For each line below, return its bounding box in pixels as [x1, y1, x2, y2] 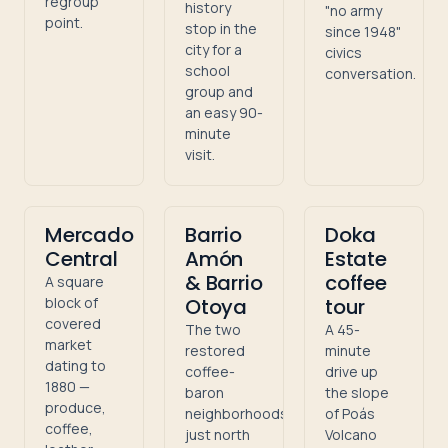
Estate [325, 245, 387, 273]
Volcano [325, 425, 377, 444]
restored [185, 341, 245, 360]
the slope [325, 383, 389, 402]
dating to [45, 356, 106, 375]
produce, [45, 398, 106, 417]
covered [45, 314, 101, 333]
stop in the [185, 19, 257, 38]
